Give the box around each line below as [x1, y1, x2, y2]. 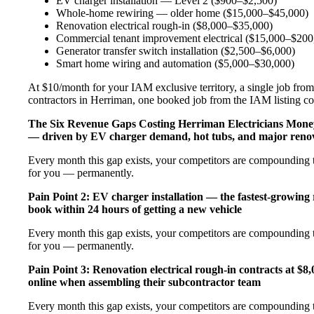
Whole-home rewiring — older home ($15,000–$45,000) [56, 6, 308, 19]
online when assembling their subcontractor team [28, 275, 261, 288]
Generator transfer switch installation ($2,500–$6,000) [56, 44, 295, 57]
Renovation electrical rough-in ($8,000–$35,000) [56, 19, 273, 32]
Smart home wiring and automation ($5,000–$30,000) [56, 57, 294, 69]
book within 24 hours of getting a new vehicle [28, 203, 242, 215]
